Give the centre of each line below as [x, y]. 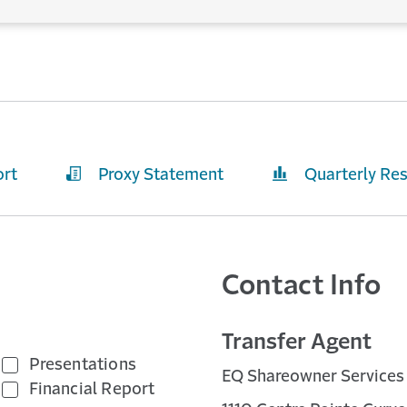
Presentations [83, 366]
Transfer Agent [296, 344]
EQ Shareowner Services [313, 377]
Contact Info [301, 288]
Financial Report [92, 390]
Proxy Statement [161, 175]
